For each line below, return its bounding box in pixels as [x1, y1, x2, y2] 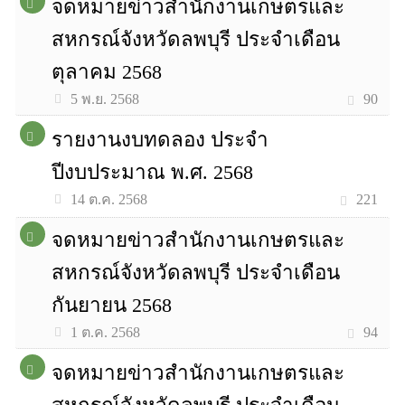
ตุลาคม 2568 [52, 61, 163, 83]
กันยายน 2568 [52, 294, 173, 316]
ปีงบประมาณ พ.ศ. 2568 [52, 161, 254, 184]
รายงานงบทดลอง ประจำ [52, 128, 269, 151]
